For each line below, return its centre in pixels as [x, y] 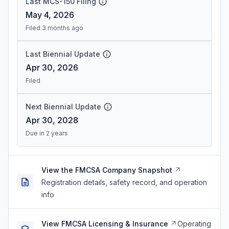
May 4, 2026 [50, 15]
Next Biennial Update [63, 107]
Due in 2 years [47, 133]
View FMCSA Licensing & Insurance [105, 224]
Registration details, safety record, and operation [124, 182]
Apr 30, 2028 [52, 120]
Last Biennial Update [63, 54]
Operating [194, 224]
